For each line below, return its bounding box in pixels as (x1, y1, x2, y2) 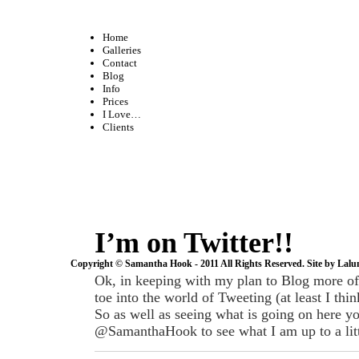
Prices (103, 95, 128, 107)
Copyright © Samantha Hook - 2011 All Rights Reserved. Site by (71, 258, 337, 269)
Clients (103, 121, 134, 133)
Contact (103, 57, 137, 69)
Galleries (103, 44, 141, 56)
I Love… (103, 108, 141, 120)
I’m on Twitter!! (95, 226, 293, 259)
